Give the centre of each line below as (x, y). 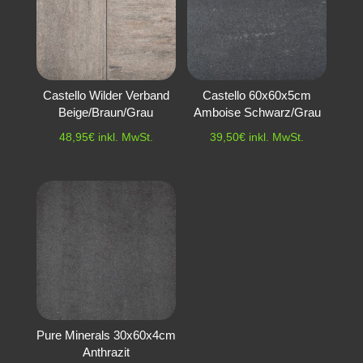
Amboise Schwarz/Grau (257, 112)
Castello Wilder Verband (106, 95)
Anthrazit (106, 352)
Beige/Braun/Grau (106, 112)
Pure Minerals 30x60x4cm (106, 335)
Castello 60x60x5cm (257, 95)
